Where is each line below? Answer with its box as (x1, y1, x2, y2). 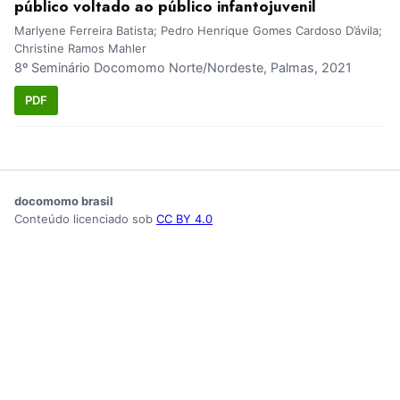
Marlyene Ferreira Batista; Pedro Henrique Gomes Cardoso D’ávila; (14, 23, 382, 38)
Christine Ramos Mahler (14, 41, 146, 56)
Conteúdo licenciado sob (14, 211, 156, 226)
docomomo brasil (14, 193, 113, 208)
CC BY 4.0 (156, 211, 212, 226)
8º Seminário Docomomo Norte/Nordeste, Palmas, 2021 (14, 60, 352, 76)
